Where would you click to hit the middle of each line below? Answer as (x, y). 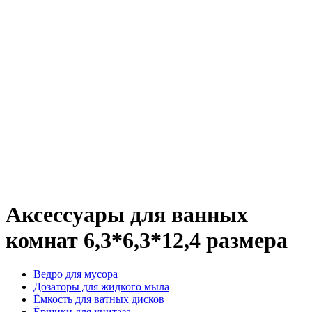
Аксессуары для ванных (127, 214)
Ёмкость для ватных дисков (99, 299)
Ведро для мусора (76, 274)
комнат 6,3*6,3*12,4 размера (147, 240)
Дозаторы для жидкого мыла (101, 287)
